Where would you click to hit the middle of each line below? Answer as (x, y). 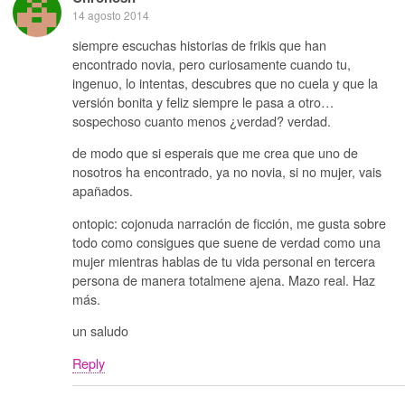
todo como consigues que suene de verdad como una (226, 241)
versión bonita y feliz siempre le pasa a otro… (203, 102)
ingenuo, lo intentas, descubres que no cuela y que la (225, 83)
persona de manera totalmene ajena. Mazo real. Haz (224, 279)
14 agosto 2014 (111, 14)
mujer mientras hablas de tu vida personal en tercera (224, 260)
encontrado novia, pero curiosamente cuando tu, (212, 64)
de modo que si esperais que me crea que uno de (215, 153)
